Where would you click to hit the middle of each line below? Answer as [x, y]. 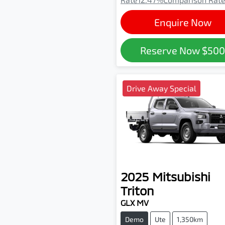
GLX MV [135, 203]
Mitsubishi [181, 177]
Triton [137, 191]
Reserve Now [171, 50]
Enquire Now [183, 22]
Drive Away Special [161, 88]
